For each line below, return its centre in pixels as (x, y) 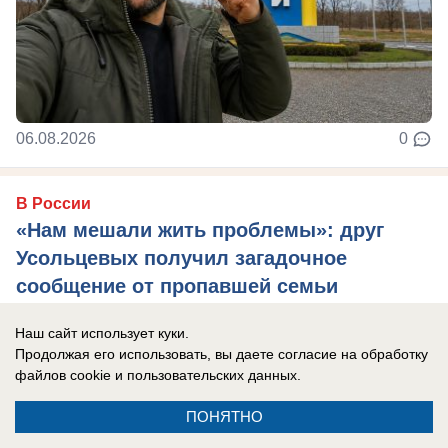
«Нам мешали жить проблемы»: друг (200, 230)
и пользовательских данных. (206, 375)
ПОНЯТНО (224, 416)
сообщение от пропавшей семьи (177, 286)
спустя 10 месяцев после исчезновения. (184, 346)
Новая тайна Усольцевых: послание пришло (202, 318)
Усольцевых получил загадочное (181, 258)
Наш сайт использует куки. (102, 333)
